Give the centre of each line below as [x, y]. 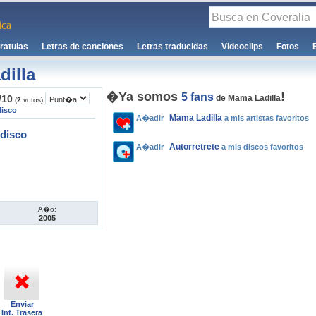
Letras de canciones [83, 47]
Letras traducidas [172, 47]
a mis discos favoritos [261, 147]
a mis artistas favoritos [266, 118]
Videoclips [242, 47]
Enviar [22, 304]
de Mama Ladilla [247, 98]
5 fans [197, 97]
